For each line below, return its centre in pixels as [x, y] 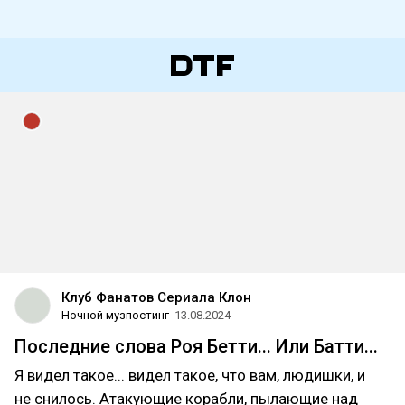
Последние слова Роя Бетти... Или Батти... [196, 346]
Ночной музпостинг [115, 315]
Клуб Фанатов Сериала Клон [156, 297]
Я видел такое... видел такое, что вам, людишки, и [190, 375]
